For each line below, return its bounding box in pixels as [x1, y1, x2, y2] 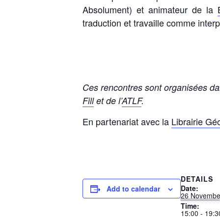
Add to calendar [107, 184, 160, 193]
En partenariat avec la [82, 115, 171, 128]
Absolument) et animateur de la [82, 3, 218, 16]
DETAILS [181, 174, 213, 184]
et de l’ [94, 94, 122, 107]
